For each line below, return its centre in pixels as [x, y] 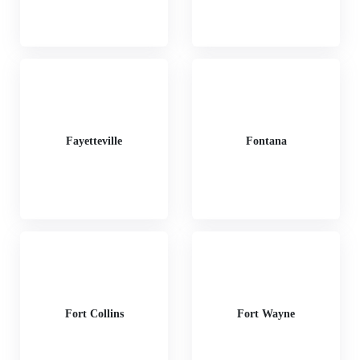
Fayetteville [94, 141]
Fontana [266, 141]
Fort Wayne [266, 313]
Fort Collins [94, 313]
